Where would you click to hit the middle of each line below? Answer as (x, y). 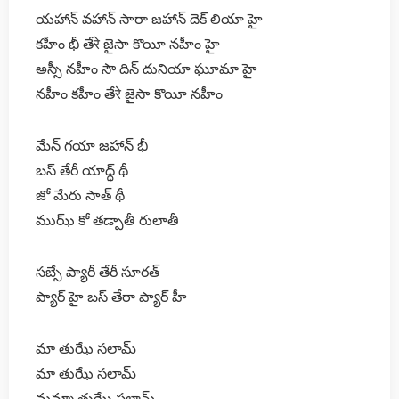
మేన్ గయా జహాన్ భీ (92, 145)
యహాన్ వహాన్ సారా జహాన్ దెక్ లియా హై (149, 19)
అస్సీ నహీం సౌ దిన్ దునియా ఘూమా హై (147, 69)
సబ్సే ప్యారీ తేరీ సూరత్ (98, 272)
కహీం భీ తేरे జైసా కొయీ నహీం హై (128, 44)
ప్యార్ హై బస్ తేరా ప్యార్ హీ (111, 297)
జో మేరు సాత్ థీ (80, 195)
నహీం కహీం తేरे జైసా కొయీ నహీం (129, 94)
